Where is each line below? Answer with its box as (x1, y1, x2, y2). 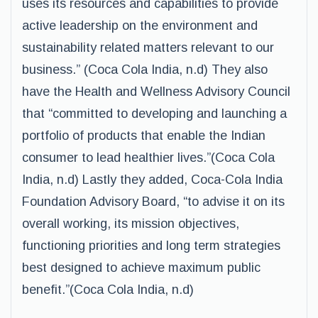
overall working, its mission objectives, (22, 216, 239, 231)
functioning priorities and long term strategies (22, 238, 280, 253)
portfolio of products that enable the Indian (22, 128, 265, 143)
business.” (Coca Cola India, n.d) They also (22, 62, 268, 77)
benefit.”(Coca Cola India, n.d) (22, 283, 194, 297)
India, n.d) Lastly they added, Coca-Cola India (22, 172, 283, 187)
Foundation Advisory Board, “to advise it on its (22, 194, 285, 209)
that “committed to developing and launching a (22, 106, 287, 121)
